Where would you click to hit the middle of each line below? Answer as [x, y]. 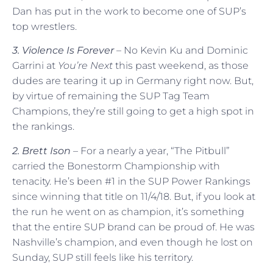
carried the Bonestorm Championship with [116, 166]
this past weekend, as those [182, 66]
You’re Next [87, 66]
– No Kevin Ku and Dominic [181, 51]
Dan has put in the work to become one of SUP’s [129, 11]
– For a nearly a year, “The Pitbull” [150, 151]
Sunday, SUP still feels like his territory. [103, 257]
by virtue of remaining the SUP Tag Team [111, 96]
